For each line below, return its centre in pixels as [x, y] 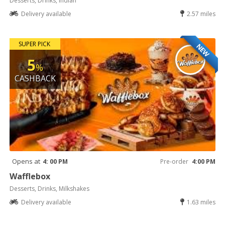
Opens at [26, 161]
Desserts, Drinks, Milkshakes [50, 188]
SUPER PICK [34, 44]
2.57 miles [201, 14]
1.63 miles [201, 202]
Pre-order [174, 161]
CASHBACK [35, 78]
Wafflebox [30, 176]
